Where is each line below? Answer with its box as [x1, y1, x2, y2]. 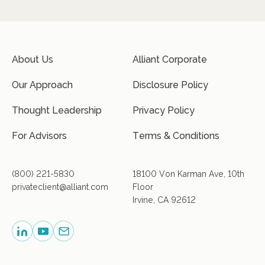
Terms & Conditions [132, 130, 219, 141]
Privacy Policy [132, 105, 195, 116]
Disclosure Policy [132, 79, 208, 91]
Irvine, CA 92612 [132, 195, 196, 205]
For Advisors [12, 130, 67, 141]
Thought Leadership [12, 105, 102, 116]
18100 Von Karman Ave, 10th [132, 169, 244, 179]
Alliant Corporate [132, 54, 207, 65]
